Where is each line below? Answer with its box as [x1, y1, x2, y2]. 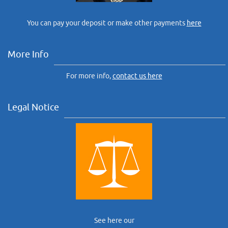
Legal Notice [8, 101, 59, 113]
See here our [94, 216, 134, 225]
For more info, [66, 71, 112, 80]
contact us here [112, 71, 162, 80]
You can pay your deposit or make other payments [26, 18, 187, 27]
